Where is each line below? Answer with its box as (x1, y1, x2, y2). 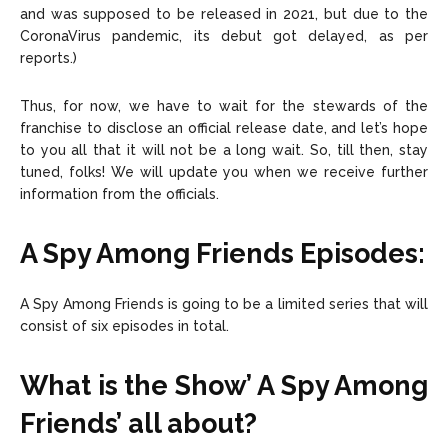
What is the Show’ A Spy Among (20, 370, 428, 402)
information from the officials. (20, 186, 219, 203)
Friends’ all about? (20, 408, 257, 440)
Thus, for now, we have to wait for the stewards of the (20, 98, 428, 115)
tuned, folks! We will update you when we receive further (20, 164, 428, 181)
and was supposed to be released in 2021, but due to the (20, 6, 428, 23)
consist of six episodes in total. (20, 318, 229, 335)
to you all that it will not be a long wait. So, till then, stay (20, 142, 428, 159)
